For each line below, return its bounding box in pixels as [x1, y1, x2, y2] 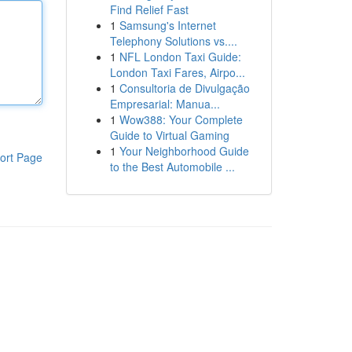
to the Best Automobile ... [109, 159, 235, 174]
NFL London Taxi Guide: [119, 49, 241, 64]
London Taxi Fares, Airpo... [109, 64, 245, 80]
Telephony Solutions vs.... [109, 33, 237, 49]
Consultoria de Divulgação [119, 80, 250, 96]
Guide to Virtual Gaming [109, 127, 229, 143]
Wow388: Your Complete [119, 112, 243, 127]
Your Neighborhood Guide [119, 143, 249, 159]
